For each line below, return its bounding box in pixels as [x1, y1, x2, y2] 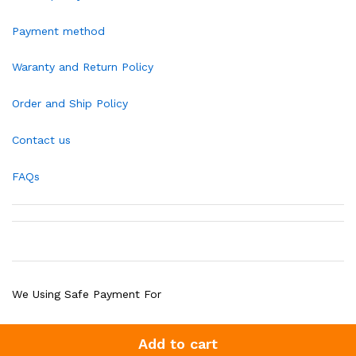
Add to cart [138, 335, 218, 352]
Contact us [12, 133, 71, 146]
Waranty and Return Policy [12, 60, 153, 74]
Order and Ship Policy [12, 97, 128, 110]
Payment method [12, 24, 105, 37]
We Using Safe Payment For [12, 287, 161, 300]
